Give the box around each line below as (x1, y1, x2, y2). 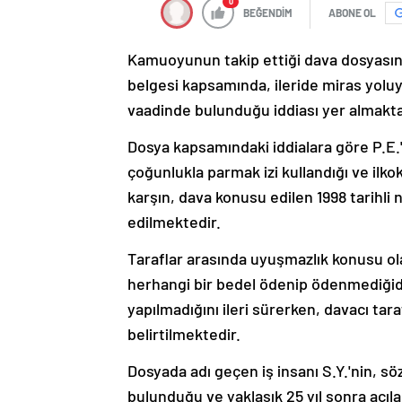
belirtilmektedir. (127, 324, 240, 345)
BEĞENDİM (243, 6, 293, 20)
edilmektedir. (127, 212, 221, 232)
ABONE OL (328, 6, 376, 20)
